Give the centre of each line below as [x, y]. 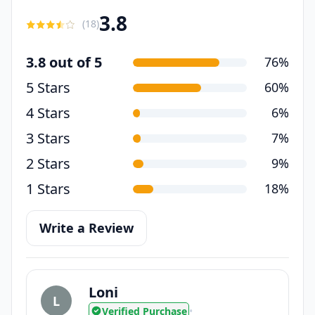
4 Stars [48, 112]
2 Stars [48, 163]
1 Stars [48, 188]
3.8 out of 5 [64, 62]
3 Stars [48, 138]
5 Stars [48, 87]
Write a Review [86, 227]
